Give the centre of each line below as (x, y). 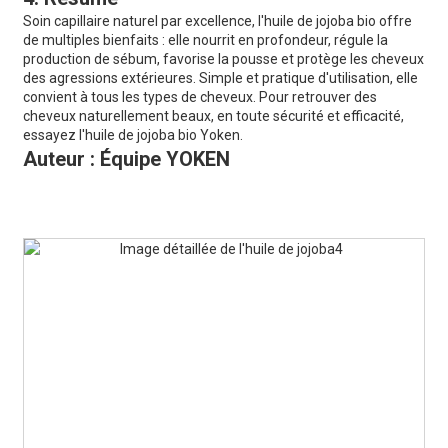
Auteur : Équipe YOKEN (126, 159)
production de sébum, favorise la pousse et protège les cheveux (223, 59)
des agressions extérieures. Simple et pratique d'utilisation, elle (220, 78)
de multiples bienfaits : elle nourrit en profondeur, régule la (205, 40)
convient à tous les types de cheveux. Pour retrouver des (199, 97)
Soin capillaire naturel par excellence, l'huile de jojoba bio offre (217, 21)
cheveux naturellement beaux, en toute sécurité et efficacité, (213, 116)
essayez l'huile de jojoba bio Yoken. (132, 135)
